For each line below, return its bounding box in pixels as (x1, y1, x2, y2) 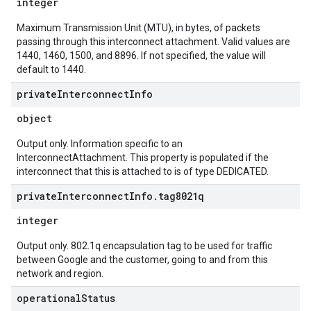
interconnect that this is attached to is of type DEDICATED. (17, 166, 269, 177)
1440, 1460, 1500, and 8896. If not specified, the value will (17, 50, 266, 61)
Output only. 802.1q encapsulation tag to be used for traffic (17, 240, 272, 251)
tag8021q (158, 190, 204, 203)
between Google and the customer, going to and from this (17, 254, 268, 265)
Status (81, 292, 115, 305)
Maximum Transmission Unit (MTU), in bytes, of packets (17, 22, 260, 33)
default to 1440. (17, 64, 86, 75)
